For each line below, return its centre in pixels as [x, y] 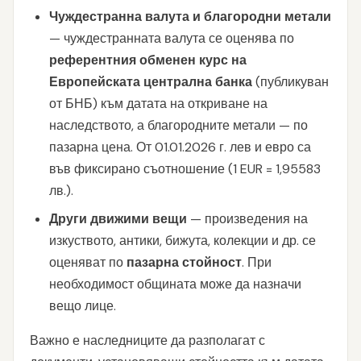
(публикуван [290, 82]
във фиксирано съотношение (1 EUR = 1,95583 [185, 169]
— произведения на [247, 219]
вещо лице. [83, 306]
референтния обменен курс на [148, 60]
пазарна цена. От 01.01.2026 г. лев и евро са [180, 147]
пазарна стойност [184, 262]
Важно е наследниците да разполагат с [147, 340]
